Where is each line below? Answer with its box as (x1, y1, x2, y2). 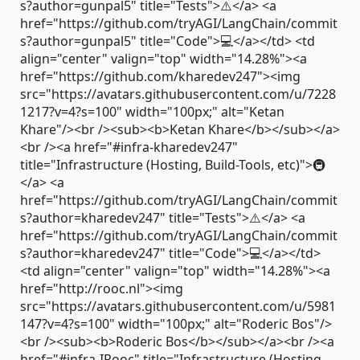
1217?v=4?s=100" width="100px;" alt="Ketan (20, 102, 284, 121)
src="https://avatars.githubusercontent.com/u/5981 (20, 297, 336, 315)
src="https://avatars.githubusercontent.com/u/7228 (20, 84, 336, 103)
